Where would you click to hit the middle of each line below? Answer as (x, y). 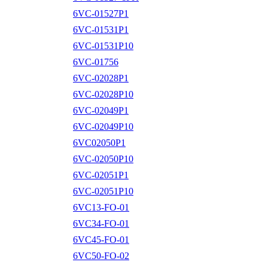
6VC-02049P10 (103, 126)
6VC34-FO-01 (101, 223)
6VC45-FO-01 (101, 239)
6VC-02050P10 (103, 159)
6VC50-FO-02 (101, 255)
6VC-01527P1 (101, 13)
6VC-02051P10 (103, 191)
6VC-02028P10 (103, 94)
